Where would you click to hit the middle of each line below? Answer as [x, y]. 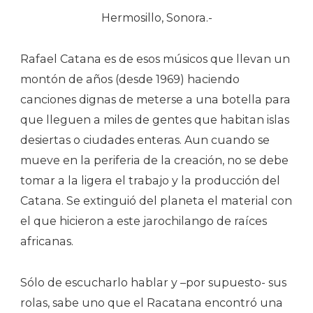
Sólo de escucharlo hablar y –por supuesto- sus [153, 282]
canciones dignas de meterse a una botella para [155, 99]
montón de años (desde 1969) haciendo [130, 79]
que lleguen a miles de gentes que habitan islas [155, 119]
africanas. [47, 241]
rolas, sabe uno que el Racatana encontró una [152, 303]
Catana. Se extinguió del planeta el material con [156, 201]
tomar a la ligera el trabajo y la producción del [150, 180]
